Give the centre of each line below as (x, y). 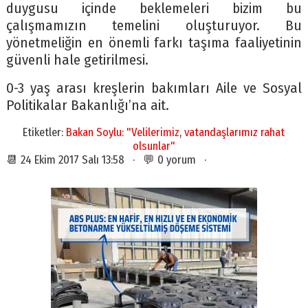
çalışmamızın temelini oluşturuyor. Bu (154, 26)
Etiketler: (45, 132)
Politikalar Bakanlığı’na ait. (87, 106)
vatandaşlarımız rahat (235, 132)
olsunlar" (154, 146)
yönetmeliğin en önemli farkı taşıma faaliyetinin (154, 43)
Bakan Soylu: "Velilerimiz (123, 132)
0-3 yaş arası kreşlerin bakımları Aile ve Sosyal (154, 89)
